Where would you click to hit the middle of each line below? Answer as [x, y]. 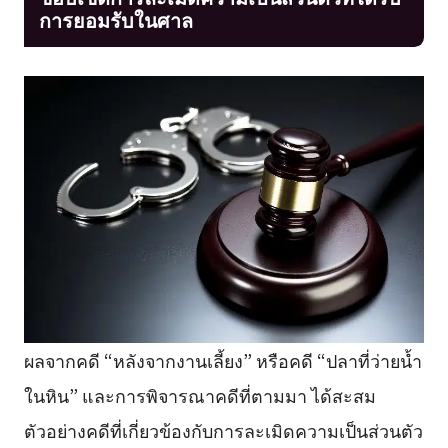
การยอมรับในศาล [115, 19]
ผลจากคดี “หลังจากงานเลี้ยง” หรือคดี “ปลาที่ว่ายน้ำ [222, 359]
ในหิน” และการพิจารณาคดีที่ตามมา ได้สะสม [199, 394]
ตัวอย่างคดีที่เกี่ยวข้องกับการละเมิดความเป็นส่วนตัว [223, 429]
